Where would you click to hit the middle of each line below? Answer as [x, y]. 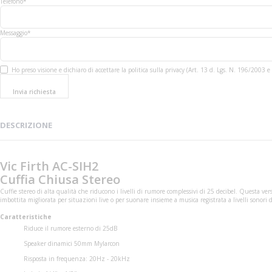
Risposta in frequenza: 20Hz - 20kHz [76, 258]
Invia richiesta [34, 92]
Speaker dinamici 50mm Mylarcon [71, 243]
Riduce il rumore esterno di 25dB [70, 228]
